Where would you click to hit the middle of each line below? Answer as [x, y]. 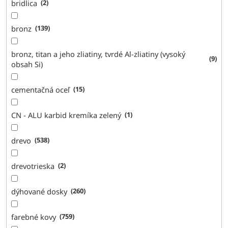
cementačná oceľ [41, 89]
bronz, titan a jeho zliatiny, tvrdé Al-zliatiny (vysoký [98, 54]
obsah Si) [27, 64]
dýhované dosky [39, 191]
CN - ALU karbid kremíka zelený [66, 115]
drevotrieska [33, 166]
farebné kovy [34, 217]
